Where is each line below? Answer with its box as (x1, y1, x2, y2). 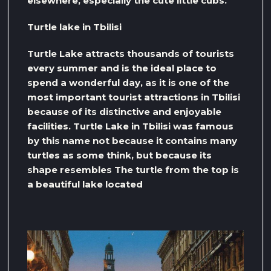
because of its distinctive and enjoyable (27, 105, 221, 117)
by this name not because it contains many (27, 134, 237, 146)
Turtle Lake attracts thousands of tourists (27, 47, 234, 59)
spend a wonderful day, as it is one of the (27, 76, 229, 88)
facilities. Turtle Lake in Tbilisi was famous (27, 120, 233, 132)
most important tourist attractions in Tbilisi (27, 91, 240, 103)
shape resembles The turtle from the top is (27, 163, 239, 175)
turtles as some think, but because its (27, 149, 212, 161)
